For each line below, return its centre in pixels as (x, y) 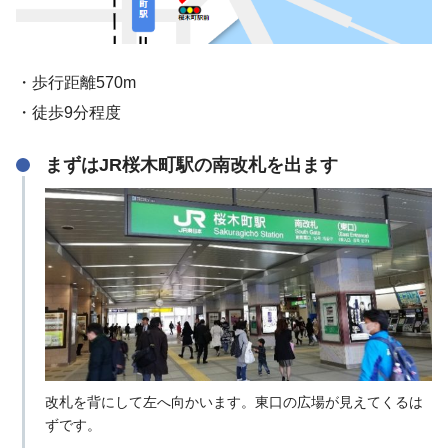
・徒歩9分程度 (68, 113)
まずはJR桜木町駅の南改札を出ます (191, 165)
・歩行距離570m (76, 83)
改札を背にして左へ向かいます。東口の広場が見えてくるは (233, 401)
